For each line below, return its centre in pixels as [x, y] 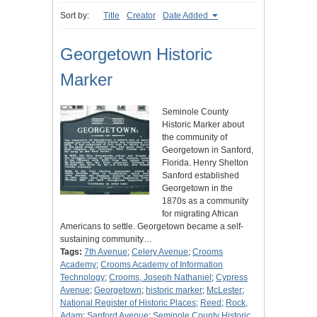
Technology [82, 278]
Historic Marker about [203, 125]
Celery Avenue [160, 252]
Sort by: [75, 16]
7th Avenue [106, 252]
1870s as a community [205, 201]
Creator [141, 16]
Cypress [232, 278]
